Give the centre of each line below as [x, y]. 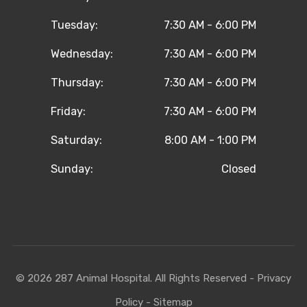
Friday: [68, 112]
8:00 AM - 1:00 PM [210, 140]
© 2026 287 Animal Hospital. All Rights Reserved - [136, 279]
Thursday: [77, 83]
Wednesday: [82, 54]
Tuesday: [74, 25]
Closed [239, 169]
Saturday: [76, 140]
